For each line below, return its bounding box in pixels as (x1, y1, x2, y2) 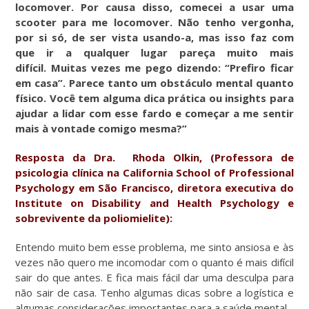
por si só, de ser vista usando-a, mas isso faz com (15, 30, 294, 44)
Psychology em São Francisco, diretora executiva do (15, 180, 294, 195)
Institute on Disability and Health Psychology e (15, 195, 294, 210)
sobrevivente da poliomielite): (15, 210, 173, 225)
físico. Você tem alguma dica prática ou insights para (15, 90, 294, 105)
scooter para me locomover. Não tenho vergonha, (15, 14, 294, 29)
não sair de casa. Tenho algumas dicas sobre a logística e (15, 285, 294, 299)
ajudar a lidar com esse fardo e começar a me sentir (15, 106, 294, 120)
